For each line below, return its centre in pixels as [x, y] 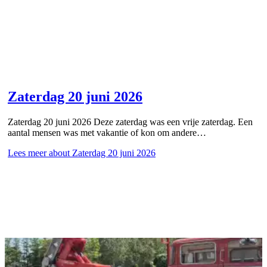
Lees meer [27, 153]
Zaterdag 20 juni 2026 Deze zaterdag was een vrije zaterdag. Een [130, 122]
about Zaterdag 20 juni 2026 [101, 153]
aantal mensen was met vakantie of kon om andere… [107, 133]
